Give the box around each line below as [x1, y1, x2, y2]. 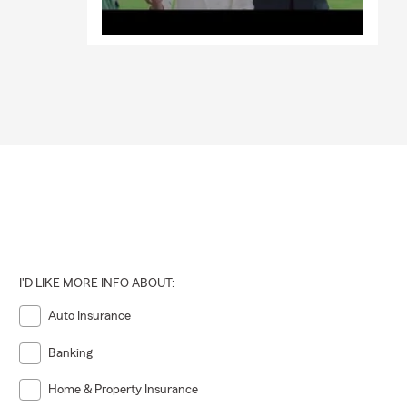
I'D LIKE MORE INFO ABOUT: [19, 277, 175, 291]
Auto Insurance [48, 310, 132, 323]
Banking [48, 346, 94, 360]
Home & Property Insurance [48, 383, 199, 397]
